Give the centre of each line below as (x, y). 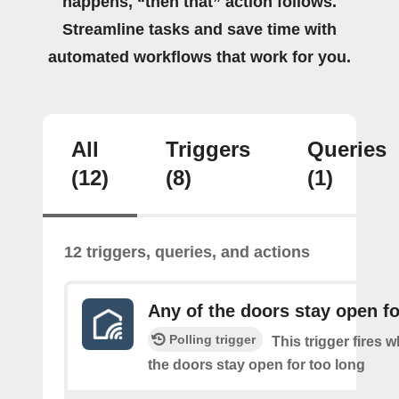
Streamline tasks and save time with (199, 29)
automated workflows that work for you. (199, 57)
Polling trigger (212, 339)
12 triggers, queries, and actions (187, 252)
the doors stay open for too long (256, 364)
